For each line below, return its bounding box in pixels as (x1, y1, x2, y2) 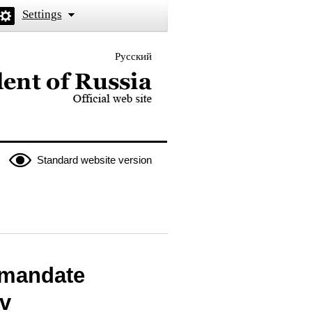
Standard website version (36, 154, 152, 166)
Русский (114, 51, 152, 62)
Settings (22, 8, 62, 21)
